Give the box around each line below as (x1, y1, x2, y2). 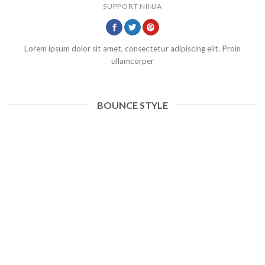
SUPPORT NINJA (103, 2, 162, 11)
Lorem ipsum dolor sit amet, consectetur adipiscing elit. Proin (24, 44, 241, 54)
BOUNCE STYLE (97, 99, 168, 111)
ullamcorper (111, 56, 154, 66)
